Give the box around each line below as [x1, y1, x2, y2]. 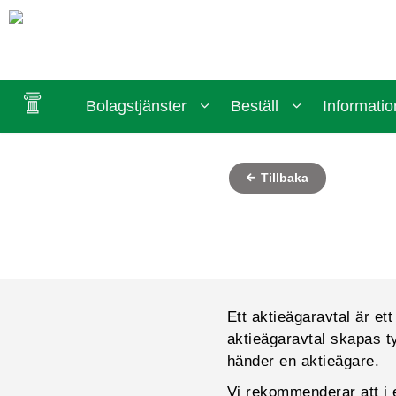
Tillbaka [256, 171, 308, 185]
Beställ [231, 97, 278, 115]
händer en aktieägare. [226, 353, 379, 369]
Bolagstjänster [86, 97, 187, 115]
